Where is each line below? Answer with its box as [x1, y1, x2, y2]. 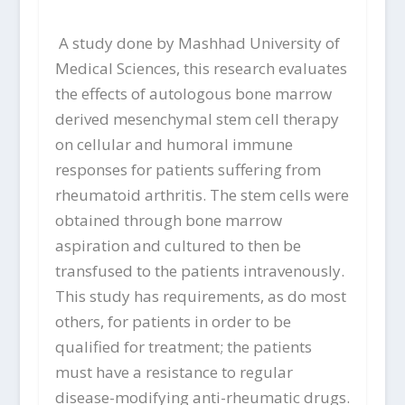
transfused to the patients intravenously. [54, 260, 344, 282]
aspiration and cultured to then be [54, 235, 301, 257]
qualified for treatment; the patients [54, 336, 312, 358]
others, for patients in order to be [54, 311, 291, 333]
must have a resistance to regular [54, 362, 293, 383]
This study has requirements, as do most [54, 286, 346, 307]
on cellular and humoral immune [54, 134, 293, 155]
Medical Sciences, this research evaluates [54, 58, 347, 80]
